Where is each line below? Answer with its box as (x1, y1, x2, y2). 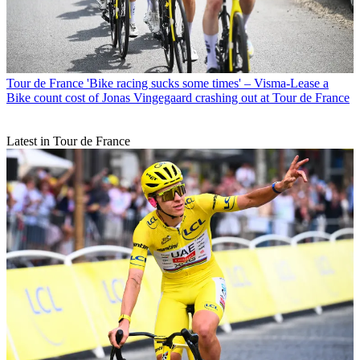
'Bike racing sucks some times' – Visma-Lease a (87, 76, 329, 90)
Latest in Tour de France (6, 133, 130, 148)
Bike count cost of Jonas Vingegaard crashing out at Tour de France (6, 90, 350, 104)
